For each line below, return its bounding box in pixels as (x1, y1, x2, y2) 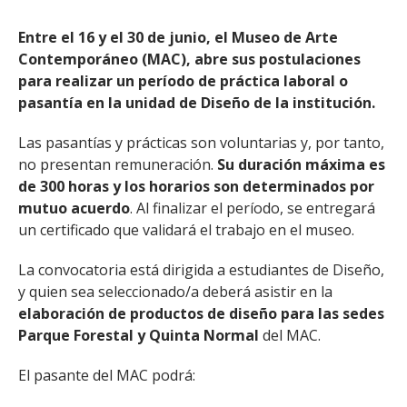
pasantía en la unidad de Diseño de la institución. (18, 93, 375, 113)
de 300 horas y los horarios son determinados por (18, 176, 374, 196)
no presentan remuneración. (18, 154, 217, 174)
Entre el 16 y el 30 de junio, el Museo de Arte (18, 27, 338, 47)
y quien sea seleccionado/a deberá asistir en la (18, 282, 333, 302)
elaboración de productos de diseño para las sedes (18, 303, 384, 323)
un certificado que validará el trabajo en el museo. (18, 220, 354, 240)
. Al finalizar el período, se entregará (130, 198, 375, 218)
